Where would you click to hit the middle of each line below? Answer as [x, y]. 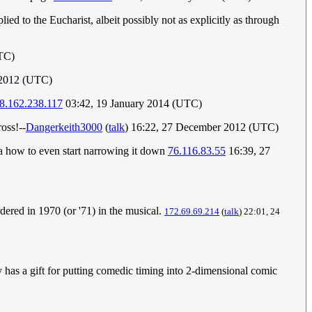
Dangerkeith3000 [64, 127]
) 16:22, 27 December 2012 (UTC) [202, 127]
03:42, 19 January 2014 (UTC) [132, 104]
